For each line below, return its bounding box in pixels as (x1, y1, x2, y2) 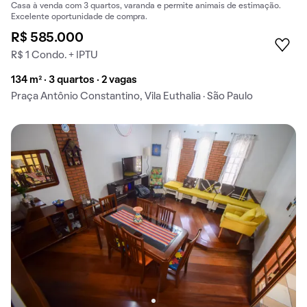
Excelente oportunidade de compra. (11, 13, 147, 21)
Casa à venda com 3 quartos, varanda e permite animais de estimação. (11, 2, 281, 10)
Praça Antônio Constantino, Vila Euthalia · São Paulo (11, 91, 253, 101)
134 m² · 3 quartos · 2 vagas (11, 75, 137, 85)
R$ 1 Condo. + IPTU (11, 50, 98, 60)
